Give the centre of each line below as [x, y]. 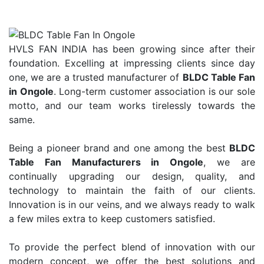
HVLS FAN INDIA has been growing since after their [132, 49]
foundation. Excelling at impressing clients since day [132, 63]
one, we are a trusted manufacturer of [96, 77]
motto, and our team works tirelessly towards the [132, 106]
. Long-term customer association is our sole [154, 92]
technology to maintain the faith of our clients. [132, 191]
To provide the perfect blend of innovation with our [132, 247]
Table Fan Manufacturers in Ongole [106, 162]
